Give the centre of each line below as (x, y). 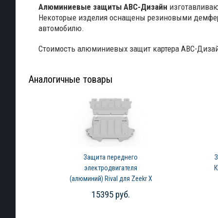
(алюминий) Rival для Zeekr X (111, 179)
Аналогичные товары (71, 79)
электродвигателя (111, 168)
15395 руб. (111, 194)
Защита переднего (111, 157)
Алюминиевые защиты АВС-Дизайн (103, 7)
